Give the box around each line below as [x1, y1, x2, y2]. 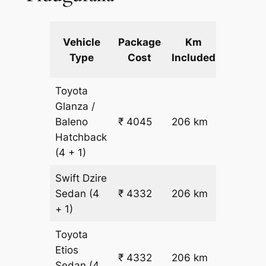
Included [172, 52, 216, 64]
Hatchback [55, 131, 107, 144]
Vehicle [62, 36, 100, 49]
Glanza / [55, 100, 96, 113]
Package [118, 36, 161, 49]
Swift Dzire [55, 172, 107, 185]
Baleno [55, 116, 88, 128]
